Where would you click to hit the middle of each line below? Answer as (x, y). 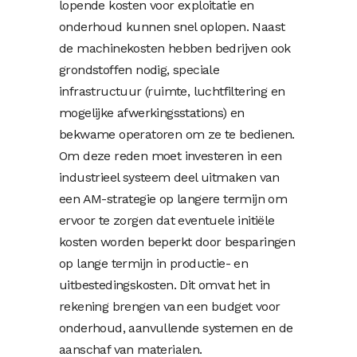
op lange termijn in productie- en (154, 263)
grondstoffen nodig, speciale (139, 69)
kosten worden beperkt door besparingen (177, 241)
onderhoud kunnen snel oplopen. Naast (172, 26)
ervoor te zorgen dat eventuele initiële (167, 220)
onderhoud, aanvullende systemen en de (176, 328)
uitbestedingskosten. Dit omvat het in (165, 284)
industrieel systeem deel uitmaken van (169, 177)
